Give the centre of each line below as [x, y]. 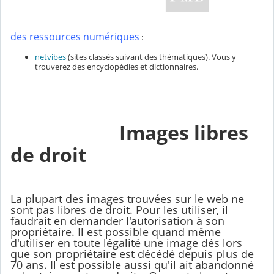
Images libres [179, 133]
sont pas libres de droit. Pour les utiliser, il [119, 209]
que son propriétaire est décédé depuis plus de [132, 254]
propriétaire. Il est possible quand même [116, 231]
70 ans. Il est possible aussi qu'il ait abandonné [132, 265]
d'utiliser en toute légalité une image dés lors [126, 243]
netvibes [50, 57]
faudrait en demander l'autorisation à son [117, 220]
